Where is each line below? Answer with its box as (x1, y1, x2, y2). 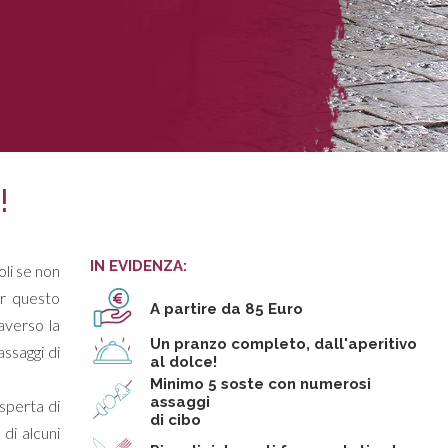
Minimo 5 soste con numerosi (149, 375, 371, 393)
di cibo (149, 411, 201, 429)
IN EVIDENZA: (89, 257, 187, 275)
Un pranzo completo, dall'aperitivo (149, 335, 417, 353)
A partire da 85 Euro (149, 300, 303, 318)
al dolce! (149, 353, 217, 371)
